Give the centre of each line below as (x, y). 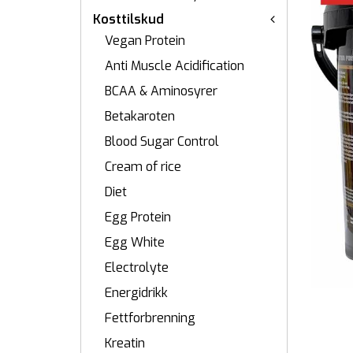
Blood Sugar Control (162, 141)
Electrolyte (137, 268)
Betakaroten (140, 116)
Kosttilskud (128, 19)
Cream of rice (143, 167)
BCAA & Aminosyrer (161, 91)
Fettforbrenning (150, 318)
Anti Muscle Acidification (175, 66)
